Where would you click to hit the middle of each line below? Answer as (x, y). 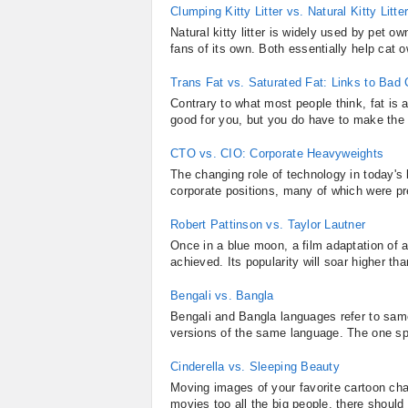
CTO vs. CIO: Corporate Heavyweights (277, 153)
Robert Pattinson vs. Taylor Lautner (268, 224)
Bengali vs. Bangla (222, 296)
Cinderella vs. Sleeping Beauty (255, 367)
